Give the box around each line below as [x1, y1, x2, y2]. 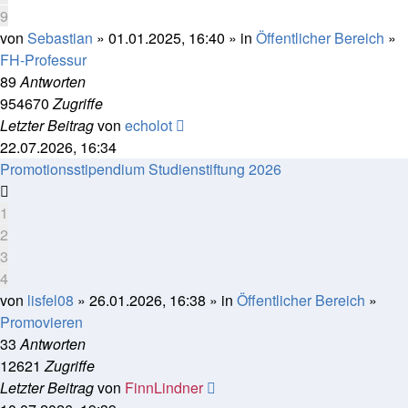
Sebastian [27, 27, 93, 48]
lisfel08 [27, 290, 74, 311]
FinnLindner [125, 377, 203, 398]
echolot [125, 115, 172, 136]
